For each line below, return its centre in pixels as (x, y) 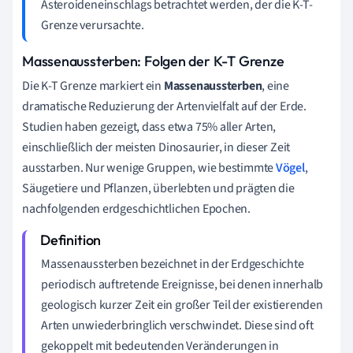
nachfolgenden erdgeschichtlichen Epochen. (136, 208)
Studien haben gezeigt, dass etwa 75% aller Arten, (149, 126)
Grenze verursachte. (93, 25)
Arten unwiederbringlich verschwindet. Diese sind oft (177, 325)
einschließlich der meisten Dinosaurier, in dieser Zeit (156, 147)
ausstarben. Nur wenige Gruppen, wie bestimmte (149, 167)
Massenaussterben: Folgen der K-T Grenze (153, 61)
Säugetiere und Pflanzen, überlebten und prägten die (158, 188)
